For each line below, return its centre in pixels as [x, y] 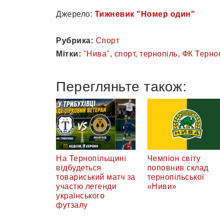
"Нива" [96, 54]
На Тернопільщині [91, 158]
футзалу [72, 205]
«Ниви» [162, 186]
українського [80, 195]
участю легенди [86, 186]
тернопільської [176, 177]
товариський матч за [96, 177]
